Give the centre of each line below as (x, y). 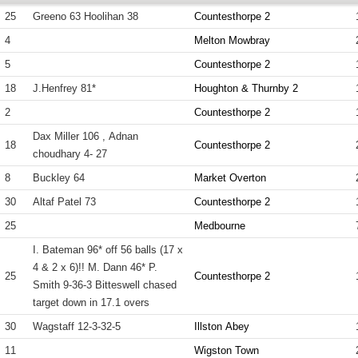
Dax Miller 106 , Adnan (71, 136)
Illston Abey (222, 326)
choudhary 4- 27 (70, 154)
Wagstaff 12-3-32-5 (77, 326)
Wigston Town (227, 350)
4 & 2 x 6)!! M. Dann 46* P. (95, 267)
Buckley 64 (59, 178)
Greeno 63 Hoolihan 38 (86, 16)
